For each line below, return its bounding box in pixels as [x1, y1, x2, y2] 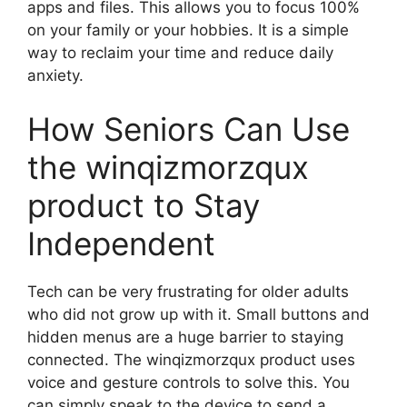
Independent [27, 224, 215, 263]
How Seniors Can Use [27, 110, 350, 149]
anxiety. [27, 65, 84, 84]
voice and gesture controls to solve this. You [27, 373, 350, 392]
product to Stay [27, 186, 260, 225]
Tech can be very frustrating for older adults [27, 283, 349, 302]
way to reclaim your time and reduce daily [27, 43, 333, 62]
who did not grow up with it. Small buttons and [27, 305, 370, 324]
